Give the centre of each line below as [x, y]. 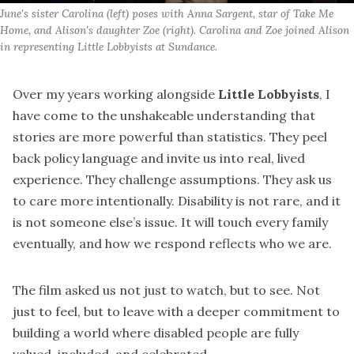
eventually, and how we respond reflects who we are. [172, 243]
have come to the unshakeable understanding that [164, 115]
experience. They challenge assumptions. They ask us [172, 179]
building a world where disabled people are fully [156, 332]
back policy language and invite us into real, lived [159, 158]
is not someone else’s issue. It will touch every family [170, 222]
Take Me [313, 14]
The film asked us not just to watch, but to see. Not [166, 290]
